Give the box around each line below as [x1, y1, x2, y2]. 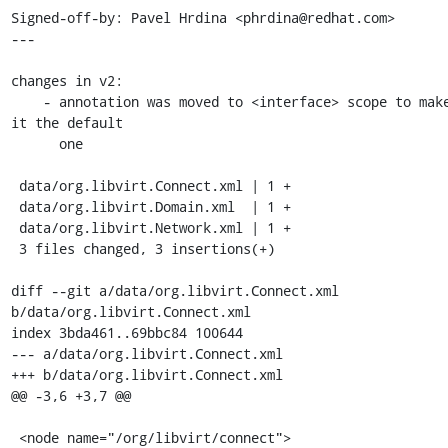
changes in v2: [10, 71, 123, 90]
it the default [10, 113, 123, 132]
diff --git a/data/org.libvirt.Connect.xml [10, 281, 339, 300]
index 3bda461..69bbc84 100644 [10, 323, 243, 342]
